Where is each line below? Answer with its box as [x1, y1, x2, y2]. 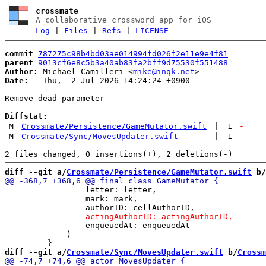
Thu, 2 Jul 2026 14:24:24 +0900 [28, 75, 190, 85]
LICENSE [135, 26, 169, 35]
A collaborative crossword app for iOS [36, 15, 212, 24]
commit [5, 49, 33, 58]
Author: [5, 66, 38, 76]
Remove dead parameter [5, 93, 104, 103]
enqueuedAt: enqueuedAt [5, 220, 190, 230]
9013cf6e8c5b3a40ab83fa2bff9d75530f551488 [38, 58, 228, 67]
